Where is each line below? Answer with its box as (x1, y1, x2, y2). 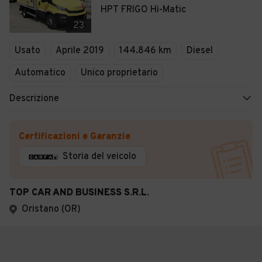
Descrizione (9, 93, 59, 105)
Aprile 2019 (56, 45, 104, 57)
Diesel (187, 45, 213, 57)
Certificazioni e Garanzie (19, 131, 130, 143)
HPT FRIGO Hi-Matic (101, 4, 186, 16)
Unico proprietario (81, 67, 158, 79)
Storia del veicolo (63, 151, 136, 163)
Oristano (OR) (22, 204, 81, 215)
